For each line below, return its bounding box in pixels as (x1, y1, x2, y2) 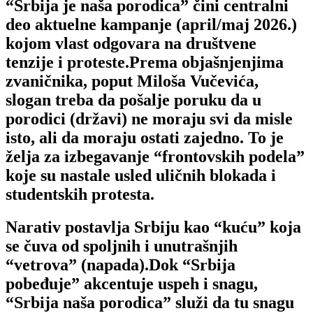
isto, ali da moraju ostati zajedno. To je (6, 128, 284, 147)
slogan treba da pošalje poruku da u (6, 90, 261, 109)
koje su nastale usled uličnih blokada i (6, 166, 276, 184)
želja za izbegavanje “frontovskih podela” (6, 147, 305, 166)
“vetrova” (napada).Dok (6, 255, 182, 274)
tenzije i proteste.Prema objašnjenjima (6, 52, 284, 71)
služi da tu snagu (171, 293, 294, 312)
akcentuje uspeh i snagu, (80, 274, 258, 293)
